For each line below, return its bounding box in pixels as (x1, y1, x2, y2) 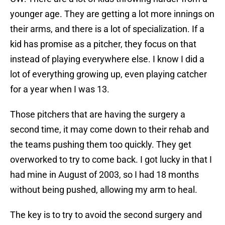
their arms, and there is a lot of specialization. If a (10, 24, 204, 35)
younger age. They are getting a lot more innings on (10, 9, 214, 20)
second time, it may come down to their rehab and (10, 124, 209, 135)
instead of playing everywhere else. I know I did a (10, 54, 204, 65)
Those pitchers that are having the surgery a (10, 109, 185, 120)
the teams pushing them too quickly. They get (10, 139, 191, 150)
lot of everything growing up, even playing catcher (10, 69, 207, 80)
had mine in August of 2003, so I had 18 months (10, 169, 199, 180)
